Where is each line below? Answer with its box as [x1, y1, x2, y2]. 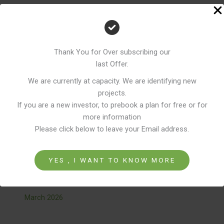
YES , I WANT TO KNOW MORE [48, 155, 175, 164]
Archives [24, 149, 67, 162]
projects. [97, 88, 126, 97]
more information [83, 112, 141, 121]
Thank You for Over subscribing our [53, 47, 170, 56]
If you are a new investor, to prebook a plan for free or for [16, 100, 207, 109]
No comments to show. [24, 83, 102, 92]
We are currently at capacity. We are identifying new [27, 76, 196, 85]
